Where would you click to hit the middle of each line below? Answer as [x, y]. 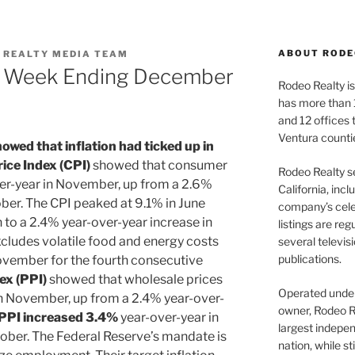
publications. [309, 259]
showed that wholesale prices [135, 280]
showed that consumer [159, 166]
